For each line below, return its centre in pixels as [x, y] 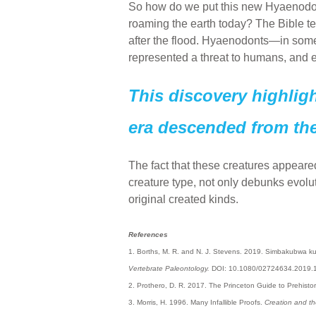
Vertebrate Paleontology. [169, 268]
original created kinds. [183, 199]
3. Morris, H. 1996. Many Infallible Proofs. [196, 302]
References [148, 234]
